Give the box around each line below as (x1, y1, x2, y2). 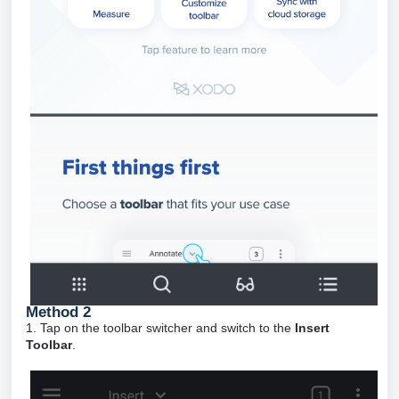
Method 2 (26, 304, 91, 322)
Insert (295, 321, 330, 336)
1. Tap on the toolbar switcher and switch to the (26, 321, 295, 336)
